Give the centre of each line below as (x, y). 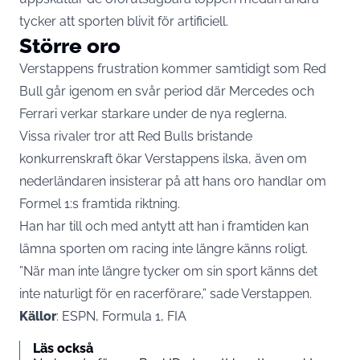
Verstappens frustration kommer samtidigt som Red (173, 68)
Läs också (63, 348)
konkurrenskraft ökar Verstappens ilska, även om (163, 158)
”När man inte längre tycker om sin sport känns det (168, 271)
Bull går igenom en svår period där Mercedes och (167, 91)
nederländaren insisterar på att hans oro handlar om (173, 181)
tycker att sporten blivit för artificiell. (124, 21)
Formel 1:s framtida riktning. (100, 203)
